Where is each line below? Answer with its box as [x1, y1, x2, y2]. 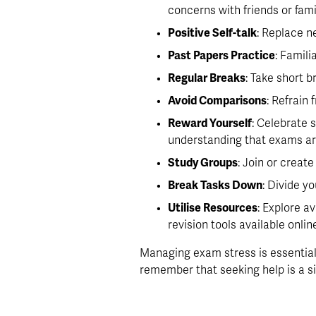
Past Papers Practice [168, 49, 276, 63]
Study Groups [168, 156, 238, 171]
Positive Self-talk [168, 26, 257, 41]
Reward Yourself [168, 116, 253, 131]
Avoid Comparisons [168, 94, 267, 109]
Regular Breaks [168, 71, 246, 86]
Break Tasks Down [168, 178, 263, 193]
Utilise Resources [168, 201, 258, 216]
